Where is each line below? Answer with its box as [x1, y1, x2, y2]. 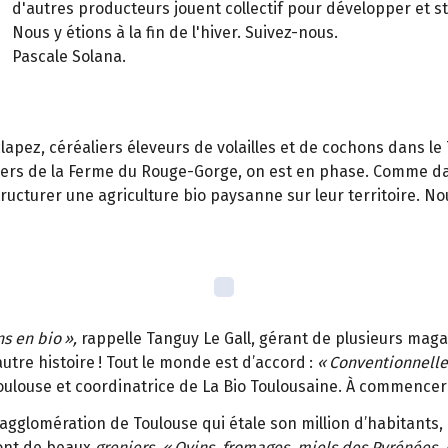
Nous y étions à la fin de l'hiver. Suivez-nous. [12, 22, 338, 42]
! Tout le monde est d [98, 352, 252, 372]
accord [255, 352, 306, 372]
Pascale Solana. [12, 46, 126, 66]
